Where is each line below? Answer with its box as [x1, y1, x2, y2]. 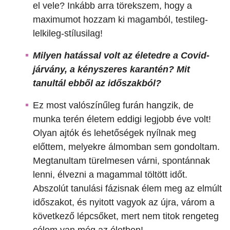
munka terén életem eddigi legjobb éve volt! [33, 114, 211, 125]
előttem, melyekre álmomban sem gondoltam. [33, 142, 220, 152]
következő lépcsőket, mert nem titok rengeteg [33, 211, 219, 222]
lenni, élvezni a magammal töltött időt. [33, 169, 187, 180]
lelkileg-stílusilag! [33, 28, 103, 39]
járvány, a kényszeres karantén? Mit [33, 64, 190, 75]
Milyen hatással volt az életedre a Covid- [33, 50, 209, 61]
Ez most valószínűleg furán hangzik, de [33, 100, 194, 111]
